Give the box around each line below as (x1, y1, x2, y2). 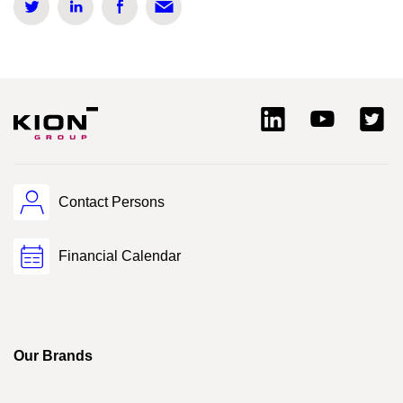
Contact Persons (58, 193, 165, 210)
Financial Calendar (58, 247, 181, 264)
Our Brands (13, 347, 93, 363)
